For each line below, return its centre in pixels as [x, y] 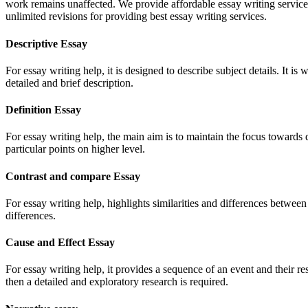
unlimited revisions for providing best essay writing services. [136, 16]
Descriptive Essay [46, 43]
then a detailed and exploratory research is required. [117, 282]
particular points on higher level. [75, 149]
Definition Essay [43, 110]
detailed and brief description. [69, 82]
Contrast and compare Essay [73, 176]
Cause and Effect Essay [60, 243]
